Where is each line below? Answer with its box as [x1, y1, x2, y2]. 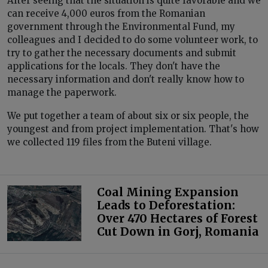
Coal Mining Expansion [96, 184, 239, 199]
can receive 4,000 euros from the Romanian [7, 8, 205, 20]
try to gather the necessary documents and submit [7, 47, 236, 59]
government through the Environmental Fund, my [7, 21, 235, 33]
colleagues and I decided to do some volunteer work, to [7, 34, 258, 46]
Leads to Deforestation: [96, 197, 235, 212]
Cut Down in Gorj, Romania [96, 224, 259, 239]
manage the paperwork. [7, 87, 117, 99]
